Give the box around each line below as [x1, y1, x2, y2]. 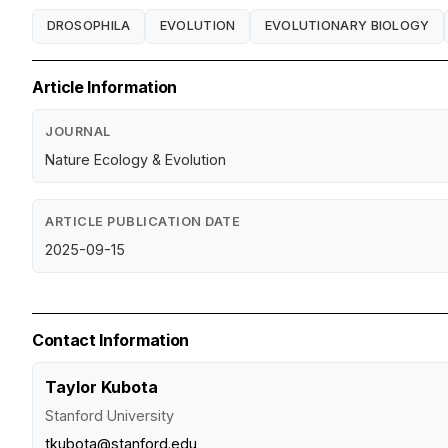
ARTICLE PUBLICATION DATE [45, 213, 240, 229]
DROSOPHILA [46, 18, 131, 34]
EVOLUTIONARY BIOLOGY [264, 18, 430, 34]
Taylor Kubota [45, 376, 158, 397]
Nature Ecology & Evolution [45, 150, 226, 168]
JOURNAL [45, 123, 111, 139]
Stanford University [45, 406, 174, 424]
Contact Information [32, 329, 189, 350]
